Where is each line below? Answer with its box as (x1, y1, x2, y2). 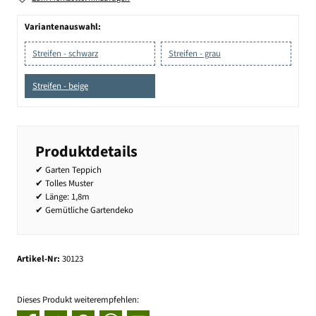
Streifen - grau (168, 47, 221, 61)
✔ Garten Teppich (35, 163, 102, 176)
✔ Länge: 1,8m (35, 190, 90, 203)
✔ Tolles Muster (35, 176, 93, 190)
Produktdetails (35, 140, 138, 163)
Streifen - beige (32, 80, 88, 93)
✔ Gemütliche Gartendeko (35, 203, 133, 217)
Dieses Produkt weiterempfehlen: (17, 293, 139, 306)
